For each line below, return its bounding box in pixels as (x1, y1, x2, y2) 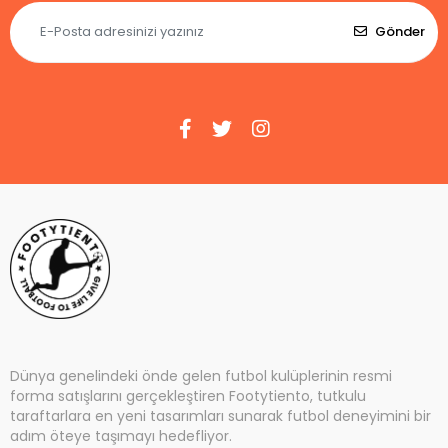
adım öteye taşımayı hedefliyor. (10, 425, 232, 446)
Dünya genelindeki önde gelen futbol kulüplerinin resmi (10, 365, 392, 386)
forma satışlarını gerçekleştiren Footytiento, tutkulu (10, 385, 366, 406)
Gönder (375, 22, 425, 42)
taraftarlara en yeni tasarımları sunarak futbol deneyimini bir (10, 405, 431, 426)
